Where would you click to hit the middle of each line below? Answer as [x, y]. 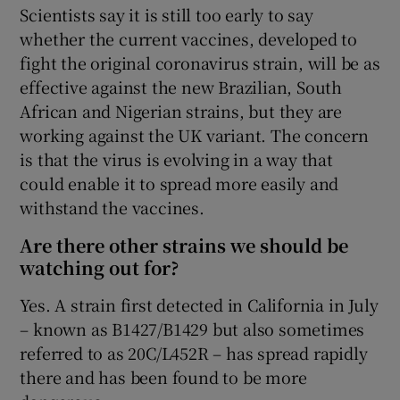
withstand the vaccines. [112, 207]
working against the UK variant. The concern [194, 134]
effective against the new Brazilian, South [181, 86]
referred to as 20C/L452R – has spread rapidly [194, 352]
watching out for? [100, 267]
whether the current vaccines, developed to [189, 38]
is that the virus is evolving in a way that [176, 158]
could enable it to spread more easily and [179, 183]
